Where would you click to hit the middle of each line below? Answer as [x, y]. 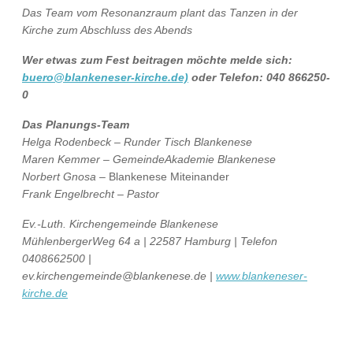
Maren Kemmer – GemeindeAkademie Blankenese [149, 159]
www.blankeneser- [262, 276]
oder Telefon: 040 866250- [261, 77]
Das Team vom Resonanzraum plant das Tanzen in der [160, 13]
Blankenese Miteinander [169, 176]
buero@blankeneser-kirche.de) [105, 77]
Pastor [143, 194]
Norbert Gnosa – [65, 176]
